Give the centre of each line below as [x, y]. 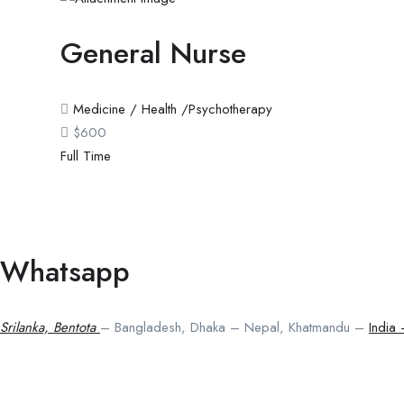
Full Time [86, 156]
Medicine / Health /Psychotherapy [173, 110]
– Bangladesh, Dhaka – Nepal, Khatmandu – [234, 328]
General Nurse [153, 54]
